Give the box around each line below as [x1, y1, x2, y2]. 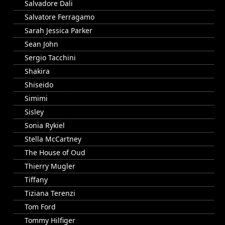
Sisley [25, 107, 44, 117]
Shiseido [25, 80, 53, 90]
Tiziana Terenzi [25, 188, 75, 198]
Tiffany [25, 175, 48, 185]
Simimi [25, 93, 48, 103]
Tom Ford [25, 202, 56, 212]
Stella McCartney [25, 134, 81, 144]
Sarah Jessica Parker [25, 26, 92, 36]
